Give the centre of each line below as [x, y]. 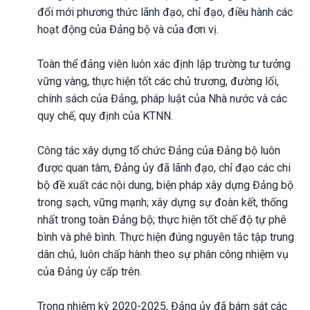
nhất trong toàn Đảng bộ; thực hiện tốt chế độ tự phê [162, 219]
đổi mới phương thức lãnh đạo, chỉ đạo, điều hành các [165, 12]
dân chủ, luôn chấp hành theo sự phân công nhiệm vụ [163, 254]
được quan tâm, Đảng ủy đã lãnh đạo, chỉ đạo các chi [164, 167]
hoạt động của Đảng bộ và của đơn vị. [128, 29]
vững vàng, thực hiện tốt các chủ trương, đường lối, [158, 81]
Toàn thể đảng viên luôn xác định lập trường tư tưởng [164, 64]
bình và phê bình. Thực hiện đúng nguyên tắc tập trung [166, 237]
